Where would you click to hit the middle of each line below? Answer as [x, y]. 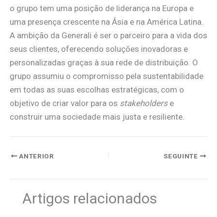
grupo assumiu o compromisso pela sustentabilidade [107, 76]
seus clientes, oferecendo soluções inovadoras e [99, 49]
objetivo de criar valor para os [65, 103]
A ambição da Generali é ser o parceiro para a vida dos [108, 36]
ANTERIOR [36, 156]
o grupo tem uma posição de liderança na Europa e [102, 8]
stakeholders [144, 103]
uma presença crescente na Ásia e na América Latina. [107, 22]
